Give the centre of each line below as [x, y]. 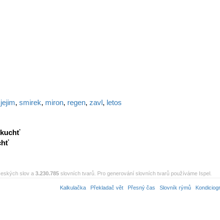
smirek [30, 102]
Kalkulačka [73, 188]
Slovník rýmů [175, 188]
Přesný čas [141, 188]
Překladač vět [107, 188]
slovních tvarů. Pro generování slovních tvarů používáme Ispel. [135, 173]
